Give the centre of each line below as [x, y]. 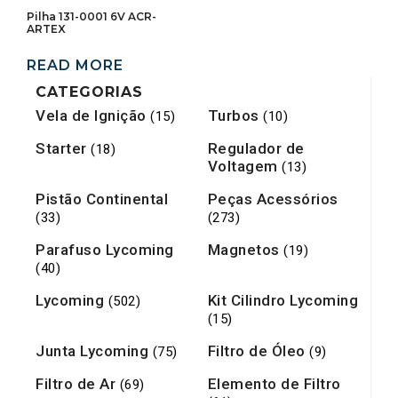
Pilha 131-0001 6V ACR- [92, 16]
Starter [63, 149]
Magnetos [245, 250]
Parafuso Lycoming [105, 250]
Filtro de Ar [78, 384]
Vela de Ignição [93, 116]
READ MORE [75, 65]
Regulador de [256, 149]
